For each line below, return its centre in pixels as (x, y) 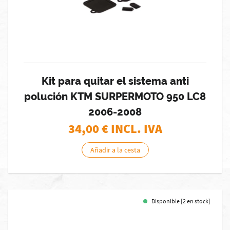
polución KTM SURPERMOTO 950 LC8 (115, 97)
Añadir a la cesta (115, 150)
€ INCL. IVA (132, 129)
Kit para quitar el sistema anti (115, 81)
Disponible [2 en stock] (181, 201)
